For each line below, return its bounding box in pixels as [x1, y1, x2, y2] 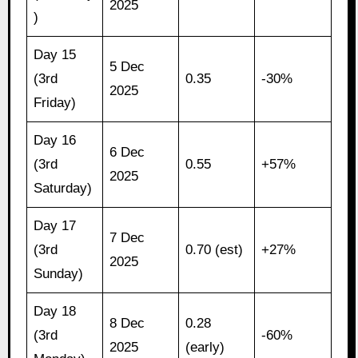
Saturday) [34, 180, 93, 196]
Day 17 [34, 217, 77, 233]
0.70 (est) [185, 241, 244, 257]
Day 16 [34, 132, 77, 148]
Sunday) [34, 265, 84, 281]
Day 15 [34, 46, 77, 62]
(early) [185, 339, 225, 355]
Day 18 [34, 303, 77, 319]
